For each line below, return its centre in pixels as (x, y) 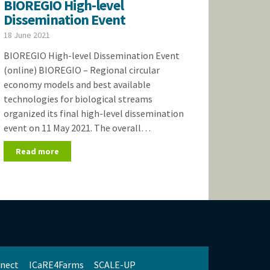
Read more (37, 151)
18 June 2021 (27, 35)
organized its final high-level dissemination (93, 113)
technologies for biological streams (78, 99)
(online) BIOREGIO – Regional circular (81, 70)
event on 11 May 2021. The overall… (77, 128)
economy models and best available (77, 84)
